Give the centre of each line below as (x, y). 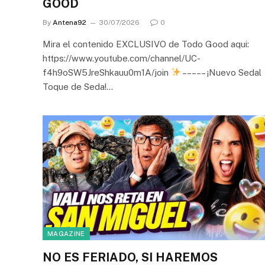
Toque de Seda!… (78, 86)
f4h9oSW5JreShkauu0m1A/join (107, 72)
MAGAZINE (66, 234)
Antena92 (70, 22)
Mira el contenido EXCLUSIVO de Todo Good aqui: (146, 44)
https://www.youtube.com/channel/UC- (122, 58)
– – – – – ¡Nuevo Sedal (222, 72)
